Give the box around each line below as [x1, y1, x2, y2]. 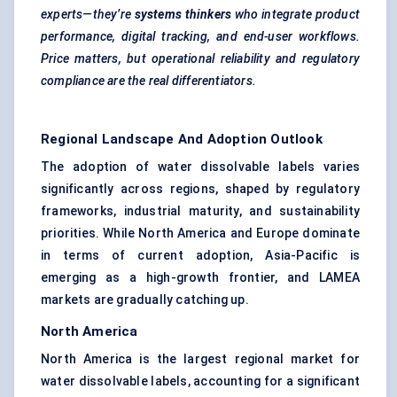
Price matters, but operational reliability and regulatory [41, 51, 360, 66]
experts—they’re [41, 7, 131, 22]
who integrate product [234, 7, 360, 22]
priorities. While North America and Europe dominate [41, 226, 360, 241]
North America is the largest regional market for [41, 352, 360, 367]
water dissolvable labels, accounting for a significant [41, 374, 360, 389]
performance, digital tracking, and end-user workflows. [41, 29, 360, 44]
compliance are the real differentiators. [41, 74, 256, 89]
